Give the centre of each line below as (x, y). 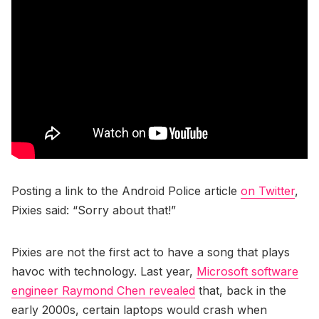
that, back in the (241, 290)
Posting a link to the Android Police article (126, 190)
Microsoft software (247, 271)
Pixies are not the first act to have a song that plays (151, 252)
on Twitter (268, 190)
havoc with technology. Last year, (104, 271)
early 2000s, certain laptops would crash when (139, 309)
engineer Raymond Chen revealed (103, 290)
